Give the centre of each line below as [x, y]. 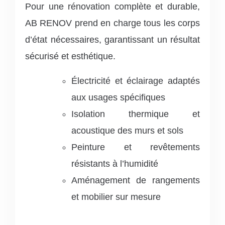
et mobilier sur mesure [116, 197]
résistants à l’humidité [115, 163]
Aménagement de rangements [136, 180]
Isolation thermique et [136, 114]
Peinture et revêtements [136, 147]
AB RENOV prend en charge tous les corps [113, 23]
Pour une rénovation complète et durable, [113, 6]
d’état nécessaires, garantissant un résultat [113, 39]
